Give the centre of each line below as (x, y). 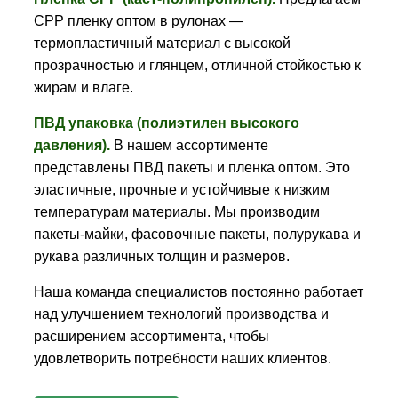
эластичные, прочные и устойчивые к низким (181, 190)
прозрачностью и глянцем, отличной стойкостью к (197, 65)
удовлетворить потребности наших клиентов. (182, 358)
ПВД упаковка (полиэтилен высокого (166, 123)
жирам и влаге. (83, 88)
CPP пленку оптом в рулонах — (138, 21)
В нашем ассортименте (189, 145)
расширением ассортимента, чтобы (151, 336)
